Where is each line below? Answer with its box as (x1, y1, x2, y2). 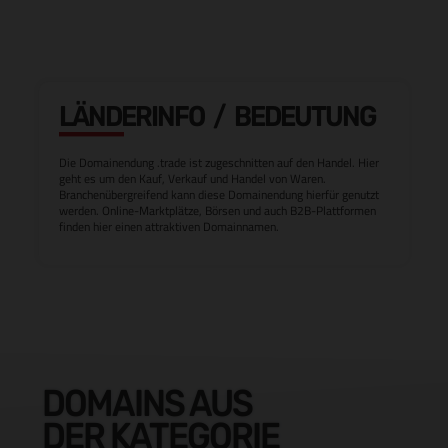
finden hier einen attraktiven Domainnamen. (59, 217, 279, 236)
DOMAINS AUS (42, 380, 252, 426)
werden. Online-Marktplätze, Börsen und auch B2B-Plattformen (59, 201, 376, 220)
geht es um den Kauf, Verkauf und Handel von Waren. (59, 169, 326, 188)
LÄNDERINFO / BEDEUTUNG (59, 100, 375, 135)
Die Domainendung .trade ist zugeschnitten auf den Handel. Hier (59, 153, 379, 172)
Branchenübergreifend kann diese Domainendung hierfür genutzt (59, 185, 379, 204)
